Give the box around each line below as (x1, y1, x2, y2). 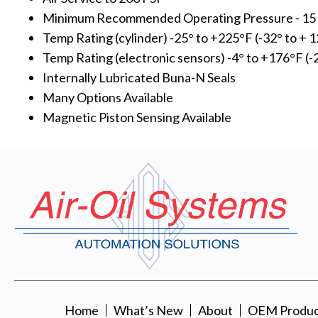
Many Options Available (43, 89, 173, 105)
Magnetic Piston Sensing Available (43, 109, 231, 125)
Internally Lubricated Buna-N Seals (43, 70, 236, 85)
